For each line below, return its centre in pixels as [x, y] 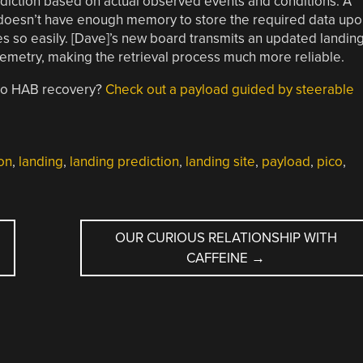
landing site [220, 161]
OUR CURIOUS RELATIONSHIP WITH [226, 237]
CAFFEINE [219, 258]
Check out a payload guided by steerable [229, 89]
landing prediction [124, 161]
